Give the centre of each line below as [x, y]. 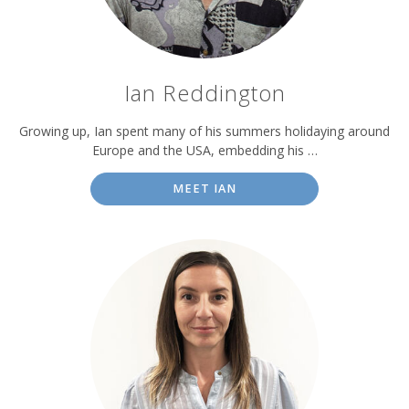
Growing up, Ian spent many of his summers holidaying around [204, 131]
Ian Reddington [204, 94]
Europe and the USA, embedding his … [204, 150]
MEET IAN [204, 188]
